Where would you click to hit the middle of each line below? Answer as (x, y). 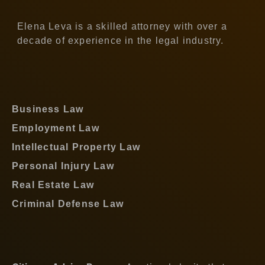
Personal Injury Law (63, 166)
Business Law (48, 109)
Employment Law (56, 128)
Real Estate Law (53, 185)
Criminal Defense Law (68, 203)
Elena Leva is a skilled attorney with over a (122, 26)
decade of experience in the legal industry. (121, 40)
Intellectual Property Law (76, 147)
